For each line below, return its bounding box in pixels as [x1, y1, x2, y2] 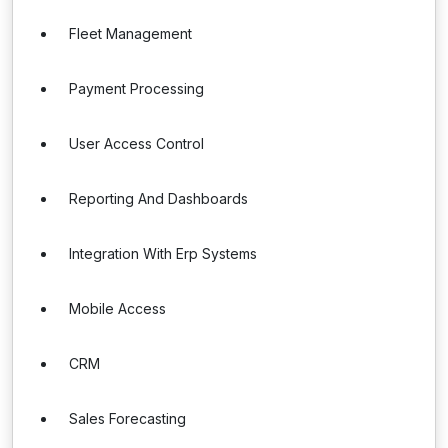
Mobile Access [69, 300, 166, 317]
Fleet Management [69, 25, 192, 42]
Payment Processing [69, 80, 204, 97]
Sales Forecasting [69, 410, 186, 427]
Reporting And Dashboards [69, 190, 248, 207]
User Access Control [69, 135, 204, 152]
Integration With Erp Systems [69, 245, 257, 262]
